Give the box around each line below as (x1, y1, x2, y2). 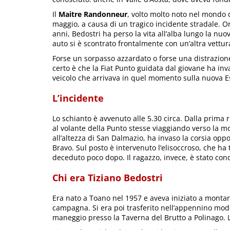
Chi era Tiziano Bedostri (52, 171, 163, 184)
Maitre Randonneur (59, 9, 127, 19)
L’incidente (52, 91, 104, 104)
